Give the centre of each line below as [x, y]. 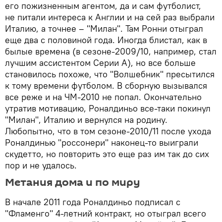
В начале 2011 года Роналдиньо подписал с [93, 202]
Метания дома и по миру [73, 182]
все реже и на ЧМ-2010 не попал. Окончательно [103, 97]
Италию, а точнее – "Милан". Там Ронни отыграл [104, 28]
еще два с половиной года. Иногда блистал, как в [106, 40]
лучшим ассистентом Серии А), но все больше [100, 62]
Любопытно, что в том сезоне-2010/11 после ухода [108, 131]
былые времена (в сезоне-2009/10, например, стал [111, 51]
